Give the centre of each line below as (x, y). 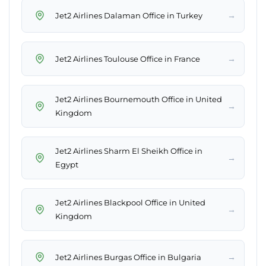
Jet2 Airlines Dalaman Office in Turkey (129, 15)
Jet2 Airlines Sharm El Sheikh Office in (129, 151)
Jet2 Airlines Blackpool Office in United (130, 203)
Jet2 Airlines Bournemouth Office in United (139, 99)
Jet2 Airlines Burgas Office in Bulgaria (128, 257)
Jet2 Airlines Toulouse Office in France (128, 58)
